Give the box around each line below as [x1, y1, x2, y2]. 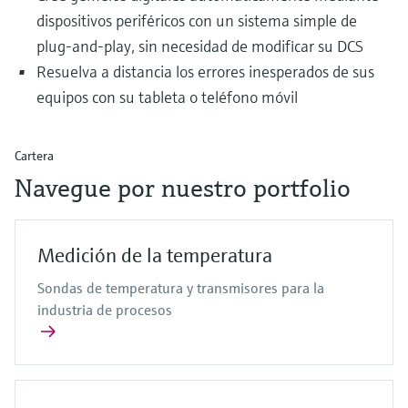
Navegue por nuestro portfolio [15, 172, 351, 205]
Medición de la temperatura [37, 243, 272, 269]
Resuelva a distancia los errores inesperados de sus [36, 61, 374, 83]
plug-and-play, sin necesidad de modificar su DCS [36, 36, 363, 57]
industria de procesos [37, 301, 172, 320]
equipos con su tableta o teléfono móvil [36, 87, 298, 108]
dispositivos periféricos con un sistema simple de [36, 10, 357, 32]
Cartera [15, 148, 54, 165]
